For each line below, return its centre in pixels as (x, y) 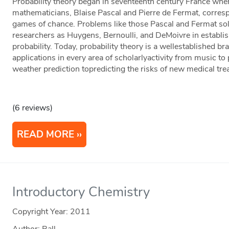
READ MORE (46, 135)
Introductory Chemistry (81, 192)
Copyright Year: (41, 212)
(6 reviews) (33, 108)
